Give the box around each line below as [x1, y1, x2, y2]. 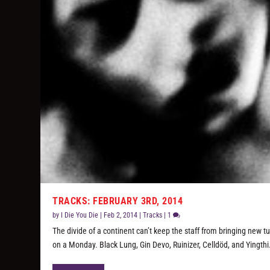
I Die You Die [61, 211, 99, 219]
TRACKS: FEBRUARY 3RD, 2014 [52, 195, 183, 207]
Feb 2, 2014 [104, 211, 138, 219]
